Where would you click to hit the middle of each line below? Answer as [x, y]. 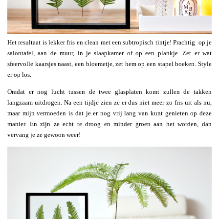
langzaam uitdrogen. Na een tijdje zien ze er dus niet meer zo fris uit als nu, [109, 103]
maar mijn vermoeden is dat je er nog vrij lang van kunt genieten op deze [109, 113]
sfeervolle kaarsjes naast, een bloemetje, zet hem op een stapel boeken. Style [109, 64]
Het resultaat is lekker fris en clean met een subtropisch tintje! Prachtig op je [109, 43]
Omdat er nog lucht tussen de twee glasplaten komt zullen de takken [109, 92]
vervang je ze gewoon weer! [44, 135]
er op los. [19, 75]
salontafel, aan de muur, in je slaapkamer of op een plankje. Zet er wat [109, 53]
